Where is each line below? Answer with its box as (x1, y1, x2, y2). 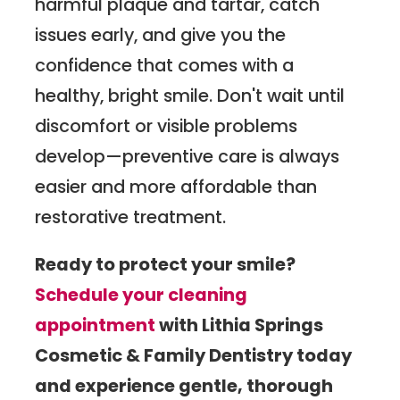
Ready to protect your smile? (35, 252, 296, 278)
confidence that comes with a (35, 52, 295, 78)
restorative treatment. (35, 204, 227, 229)
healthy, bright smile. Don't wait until (35, 82, 346, 108)
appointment (35, 312, 156, 338)
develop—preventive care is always (35, 143, 340, 169)
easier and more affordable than (35, 173, 318, 199)
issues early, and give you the (35, 21, 287, 47)
